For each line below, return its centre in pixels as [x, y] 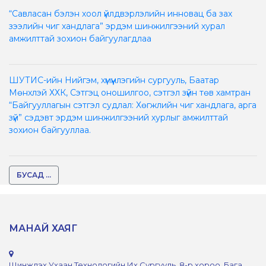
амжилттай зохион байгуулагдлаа [80, 38]
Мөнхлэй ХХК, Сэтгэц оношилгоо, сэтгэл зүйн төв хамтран [130, 92]
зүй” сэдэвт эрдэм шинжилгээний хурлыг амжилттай [118, 117]
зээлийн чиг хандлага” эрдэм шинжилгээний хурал [117, 26]
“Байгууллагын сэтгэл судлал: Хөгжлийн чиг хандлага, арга [133, 105]
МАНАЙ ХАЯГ [43, 228]
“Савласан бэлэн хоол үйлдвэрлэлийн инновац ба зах [121, 13]
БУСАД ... [34, 175]
